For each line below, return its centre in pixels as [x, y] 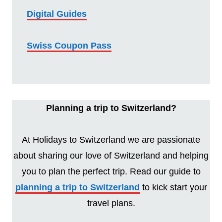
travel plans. [111, 203]
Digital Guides [57, 14]
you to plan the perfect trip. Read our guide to [111, 171]
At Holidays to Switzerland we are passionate [111, 139]
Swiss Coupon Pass [69, 45]
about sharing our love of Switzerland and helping [111, 155]
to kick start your [173, 187]
